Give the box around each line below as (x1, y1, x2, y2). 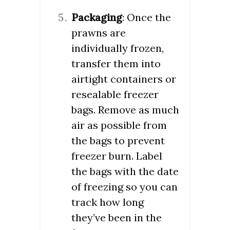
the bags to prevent (71, 134, 165, 147)
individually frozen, (71, 42, 164, 55)
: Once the (122, 11, 171, 24)
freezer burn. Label (71, 149, 162, 163)
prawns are (71, 26, 126, 40)
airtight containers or (71, 72, 176, 86)
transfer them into (71, 57, 161, 70)
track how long (71, 196, 144, 209)
